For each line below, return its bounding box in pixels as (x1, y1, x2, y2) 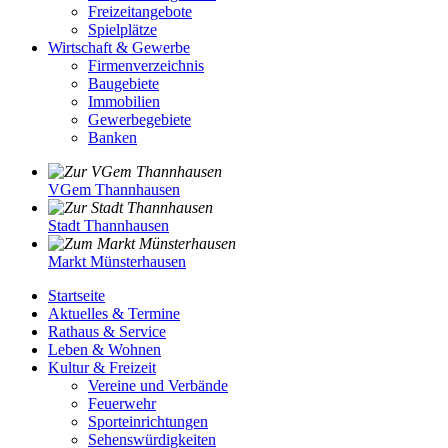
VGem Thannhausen (48, 181, 180, 199)
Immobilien (88, 93, 160, 111)
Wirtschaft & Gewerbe (48, 39, 190, 57)
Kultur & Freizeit (48, 359, 156, 377)
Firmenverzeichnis (88, 57, 204, 75)
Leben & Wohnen (48, 341, 161, 359)
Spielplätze (88, 21, 157, 39)
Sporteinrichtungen (88, 413, 208, 431)
